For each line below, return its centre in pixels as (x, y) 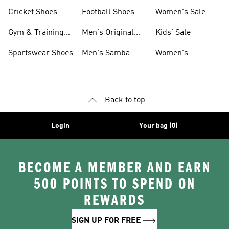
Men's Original (108, 33)
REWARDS (114, 200)
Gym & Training (36, 33)
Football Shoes (108, 12)
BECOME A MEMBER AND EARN (114, 168)
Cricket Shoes (33, 12)
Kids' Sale (173, 33)
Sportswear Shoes (41, 53)
